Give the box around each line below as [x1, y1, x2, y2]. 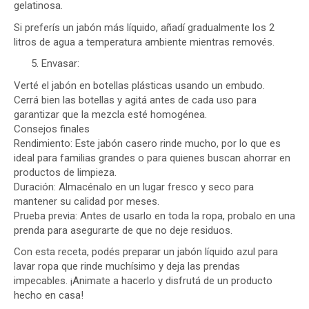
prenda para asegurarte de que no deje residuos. [14, 223, 232, 237]
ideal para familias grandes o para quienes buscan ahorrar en [14, 151, 290, 164]
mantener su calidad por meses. [14, 195, 159, 208]
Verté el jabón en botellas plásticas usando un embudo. [14, 79, 265, 92]
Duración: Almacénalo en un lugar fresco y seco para [14, 180, 254, 193]
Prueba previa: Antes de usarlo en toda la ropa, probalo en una [14, 209, 295, 222]
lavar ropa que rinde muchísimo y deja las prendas [14, 260, 240, 272]
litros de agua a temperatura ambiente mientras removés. [14, 35, 275, 48]
